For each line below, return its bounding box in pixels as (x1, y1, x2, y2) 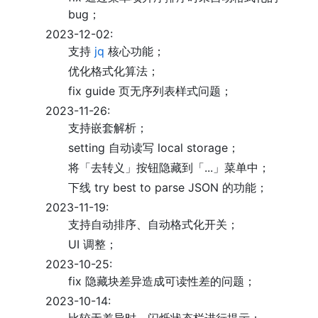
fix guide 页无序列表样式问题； (68, 84, 232, 98)
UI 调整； (68, 237, 117, 251)
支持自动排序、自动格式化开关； (68, 217, 238, 231)
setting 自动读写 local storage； (68, 141, 239, 155)
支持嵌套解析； (68, 121, 148, 135)
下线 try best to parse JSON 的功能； (68, 180, 268, 194)
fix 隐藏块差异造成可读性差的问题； (68, 274, 256, 288)
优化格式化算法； (68, 64, 159, 78)
